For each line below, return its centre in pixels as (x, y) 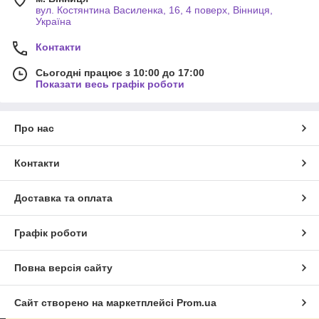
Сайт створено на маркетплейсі (95, 303)
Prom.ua (197, 303)
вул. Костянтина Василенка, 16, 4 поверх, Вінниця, (154, 10)
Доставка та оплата (63, 198)
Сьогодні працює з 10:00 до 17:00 (120, 73)
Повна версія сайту (63, 268)
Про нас (34, 129)
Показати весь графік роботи (110, 84)
